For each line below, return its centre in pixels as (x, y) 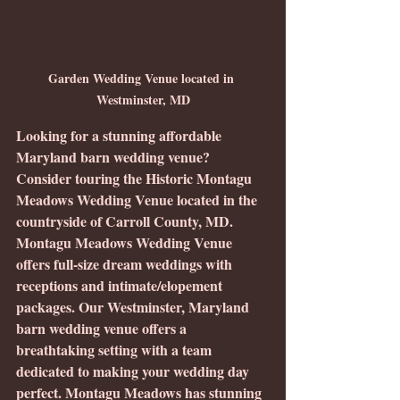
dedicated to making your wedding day (134, 371)
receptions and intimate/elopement (121, 285)
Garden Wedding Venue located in (143, 78)
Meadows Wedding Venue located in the (138, 199)
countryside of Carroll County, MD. (129, 221)
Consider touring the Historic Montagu (136, 178)
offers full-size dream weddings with (126, 263)
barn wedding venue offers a (103, 328)
